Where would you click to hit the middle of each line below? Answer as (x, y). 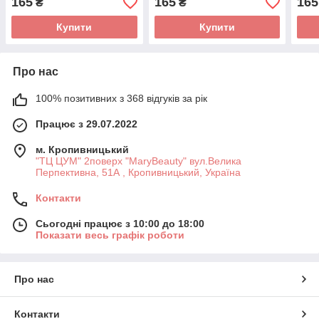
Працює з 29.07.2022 (87, 124)
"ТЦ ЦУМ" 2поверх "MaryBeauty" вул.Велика (138, 161)
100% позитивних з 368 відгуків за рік (121, 99)
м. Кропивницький (82, 150)
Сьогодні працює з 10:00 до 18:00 (120, 224)
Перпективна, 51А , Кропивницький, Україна (138, 173)
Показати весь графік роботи (110, 235)
